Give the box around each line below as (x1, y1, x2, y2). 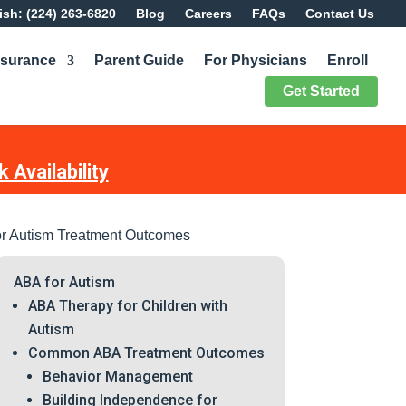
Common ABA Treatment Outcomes (27, 344, 265, 362)
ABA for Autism (13, 274, 115, 291)
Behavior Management (42, 368, 193, 385)
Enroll (326, 53, 368, 68)
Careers (184, 6, 232, 21)
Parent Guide (93, 53, 184, 68)
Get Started (282, 83, 360, 99)
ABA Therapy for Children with (27, 297, 227, 314)
